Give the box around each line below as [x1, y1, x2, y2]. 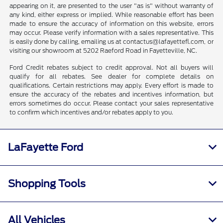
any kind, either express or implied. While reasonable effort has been [9, 11, 214, 19]
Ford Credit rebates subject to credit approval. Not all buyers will [9, 64, 214, 72]
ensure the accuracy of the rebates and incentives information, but [9, 91, 214, 99]
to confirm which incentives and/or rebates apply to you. [9, 109, 174, 116]
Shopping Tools [8, 178, 86, 190]
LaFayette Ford [8, 141, 83, 154]
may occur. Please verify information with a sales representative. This [9, 29, 214, 37]
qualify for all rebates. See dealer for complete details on [9, 73, 214, 81]
